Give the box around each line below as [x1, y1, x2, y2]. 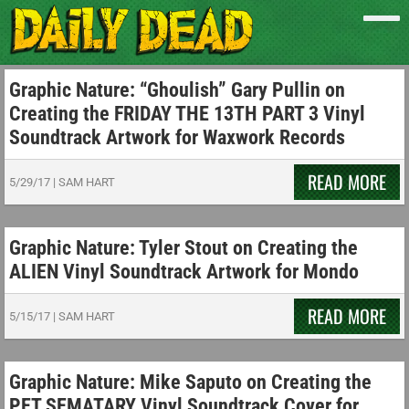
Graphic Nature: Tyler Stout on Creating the [9, 236, 358, 259]
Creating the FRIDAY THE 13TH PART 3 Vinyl [9, 102, 365, 125]
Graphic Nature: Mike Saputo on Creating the [9, 371, 372, 393]
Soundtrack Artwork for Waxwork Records [9, 126, 345, 149]
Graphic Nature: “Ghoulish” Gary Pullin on [9, 79, 345, 101]
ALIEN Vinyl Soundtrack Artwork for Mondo [9, 260, 359, 283]
